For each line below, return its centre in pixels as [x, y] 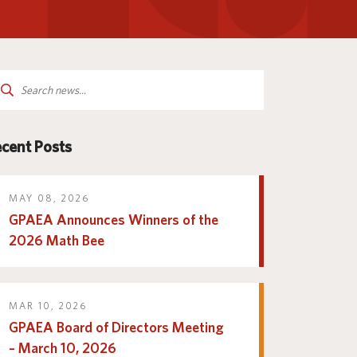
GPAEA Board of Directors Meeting [116, 327]
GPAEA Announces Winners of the [114, 220]
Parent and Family [112, 17]
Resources [92, 37]
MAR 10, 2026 [48, 306]
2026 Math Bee [57, 240]
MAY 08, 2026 [49, 198]
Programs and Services [185, 20]
